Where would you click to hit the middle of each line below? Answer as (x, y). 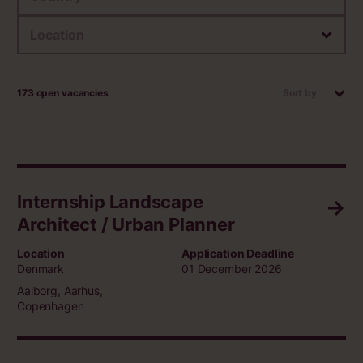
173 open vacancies (63, 93)
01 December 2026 (231, 269)
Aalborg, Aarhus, (60, 291)
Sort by (299, 93)
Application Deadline (238, 254)
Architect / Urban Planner (126, 225)
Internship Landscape (110, 202)
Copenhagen (51, 306)
